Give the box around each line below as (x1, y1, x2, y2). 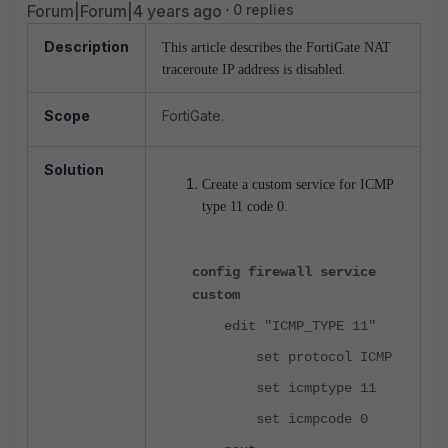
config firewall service (192, 264, 376, 280)
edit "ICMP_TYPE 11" (192, 318, 376, 334)
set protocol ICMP (192, 349, 392, 365)
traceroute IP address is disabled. (162, 62, 346, 77)
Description (44, 38, 129, 55)
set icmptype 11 (192, 380, 376, 396)
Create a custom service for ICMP (202, 177, 393, 192)
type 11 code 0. (202, 199, 288, 214)
